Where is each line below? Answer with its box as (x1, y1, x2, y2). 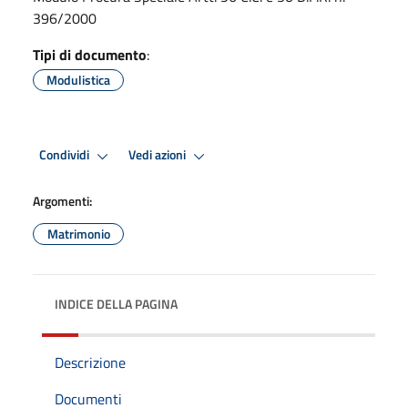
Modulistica (46, 69, 110, 89)
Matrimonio (46, 223, 110, 243)
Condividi (39, 145, 92, 166)
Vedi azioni (128, 145, 189, 166)
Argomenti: (33, 190, 92, 210)
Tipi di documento (33, 43, 147, 66)
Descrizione (55, 351, 126, 373)
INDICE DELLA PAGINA (55, 293, 178, 313)
